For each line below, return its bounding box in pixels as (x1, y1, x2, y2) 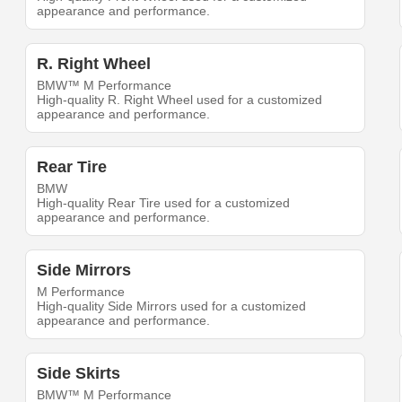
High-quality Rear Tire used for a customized (37, 196, 291, 211)
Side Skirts (37, 364, 121, 383)
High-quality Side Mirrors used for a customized (37, 299, 307, 314)
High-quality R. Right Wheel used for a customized (37, 92, 323, 108)
